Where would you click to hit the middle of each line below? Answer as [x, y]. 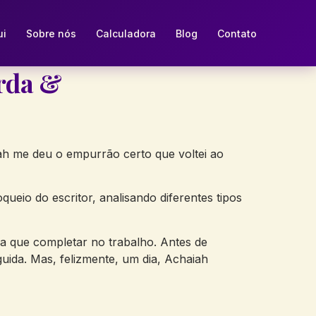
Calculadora [126, 33]
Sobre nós [51, 33]
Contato [237, 33]
